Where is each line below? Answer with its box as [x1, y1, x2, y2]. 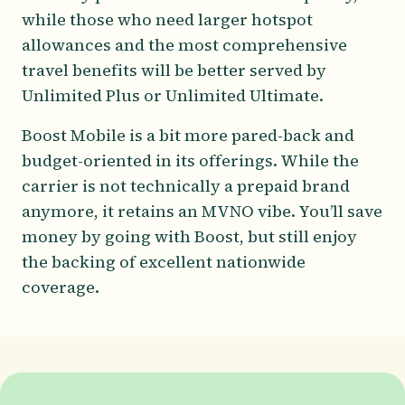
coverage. [22, 275, 99, 298]
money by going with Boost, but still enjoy [22, 224, 357, 248]
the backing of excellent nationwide [22, 250, 306, 273]
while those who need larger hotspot [22, 7, 313, 31]
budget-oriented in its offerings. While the [22, 148, 359, 172]
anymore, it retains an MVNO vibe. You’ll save [22, 199, 382, 222]
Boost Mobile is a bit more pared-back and [22, 123, 354, 146]
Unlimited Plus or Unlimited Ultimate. [22, 83, 324, 107]
